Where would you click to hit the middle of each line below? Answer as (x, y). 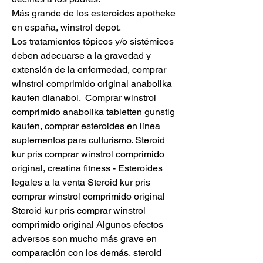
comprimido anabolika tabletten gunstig (93, 112)
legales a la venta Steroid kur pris (81, 183)
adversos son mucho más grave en (84, 239)
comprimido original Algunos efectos (87, 225)
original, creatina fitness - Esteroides (87, 168)
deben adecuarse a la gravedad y (81, 56)
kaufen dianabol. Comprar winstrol (84, 98)
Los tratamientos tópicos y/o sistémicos (93, 42)
